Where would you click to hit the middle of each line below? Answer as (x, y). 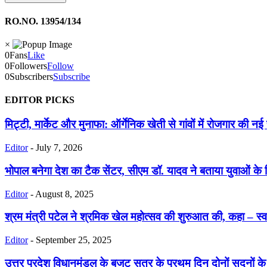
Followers (28, 66)
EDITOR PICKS (40, 100)
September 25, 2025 (74, 240)
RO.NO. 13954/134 (43, 21)
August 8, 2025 (64, 194)
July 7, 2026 (59, 148)
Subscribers (31, 76)
